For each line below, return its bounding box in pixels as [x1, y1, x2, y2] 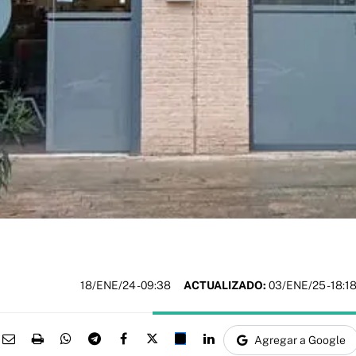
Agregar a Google [254, 334, 346, 347]
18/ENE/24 [80, 278, 137, 292]
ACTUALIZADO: [184, 278, 266, 292]
